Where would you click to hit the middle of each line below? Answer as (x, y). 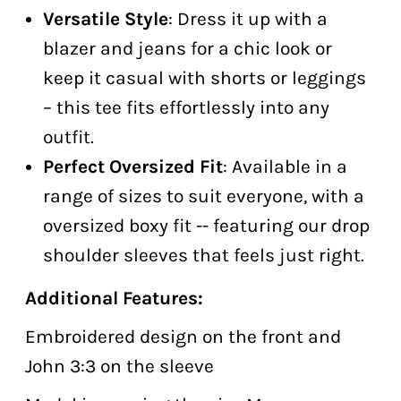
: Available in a (285, 166)
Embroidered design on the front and (183, 336)
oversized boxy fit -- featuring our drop (206, 225)
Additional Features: (114, 298)
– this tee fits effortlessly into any (186, 107)
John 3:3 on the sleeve (119, 366)
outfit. (68, 137)
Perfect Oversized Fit (132, 166)
